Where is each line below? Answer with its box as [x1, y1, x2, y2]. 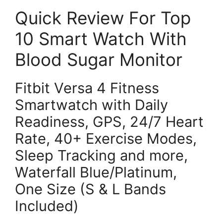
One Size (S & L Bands [15, 180, 166, 198]
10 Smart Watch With [15, 28, 187, 49]
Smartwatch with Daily [15, 96, 168, 113]
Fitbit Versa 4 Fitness [15, 79, 159, 97]
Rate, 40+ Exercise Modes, [15, 129, 197, 147]
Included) [15, 197, 79, 215]
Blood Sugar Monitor [15, 49, 182, 70]
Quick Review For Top [15, 7, 191, 28]
